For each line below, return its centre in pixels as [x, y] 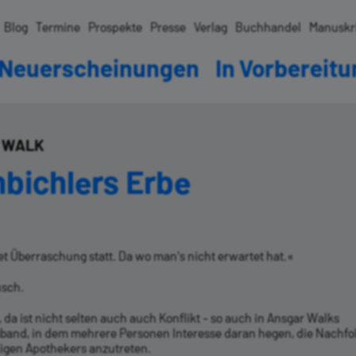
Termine [58, 27]
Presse [168, 27]
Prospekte [115, 27]
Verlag [211, 27]
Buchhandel [268, 27]
